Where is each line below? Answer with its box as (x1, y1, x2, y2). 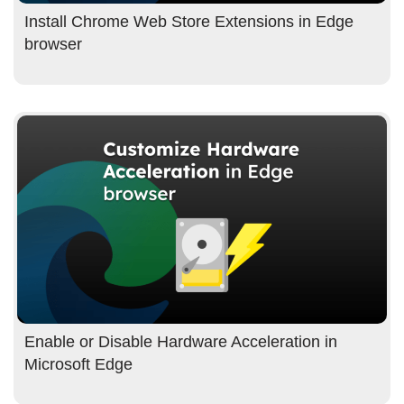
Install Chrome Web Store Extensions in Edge (24, 13, 353, 32)
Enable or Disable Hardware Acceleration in (24, 332, 337, 351)
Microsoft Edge (24, 354, 133, 373)
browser (24, 35, 82, 54)
